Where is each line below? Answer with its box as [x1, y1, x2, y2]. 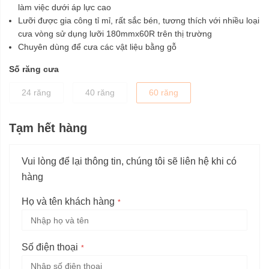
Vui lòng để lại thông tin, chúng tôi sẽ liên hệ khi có [22, 156, 237, 167]
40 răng [85, 88, 115, 98]
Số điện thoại [22, 242, 78, 253]
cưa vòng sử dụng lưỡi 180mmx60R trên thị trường [18, 29, 212, 39]
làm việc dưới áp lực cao [18, 2, 111, 13]
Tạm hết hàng [9, 121, 87, 135]
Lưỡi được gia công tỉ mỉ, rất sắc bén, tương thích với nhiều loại [18, 16, 259, 26]
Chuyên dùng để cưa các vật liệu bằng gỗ [18, 42, 177, 52]
